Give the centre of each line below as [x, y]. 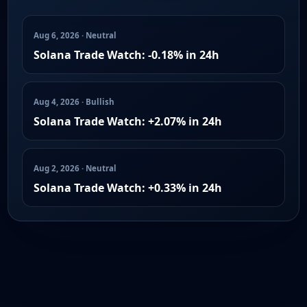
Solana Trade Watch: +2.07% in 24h [128, 121]
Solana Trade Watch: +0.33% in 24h [128, 187]
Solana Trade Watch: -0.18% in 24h [126, 54]
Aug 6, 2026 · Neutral [75, 35]
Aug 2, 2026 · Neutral [75, 168]
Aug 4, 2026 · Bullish [74, 101]
